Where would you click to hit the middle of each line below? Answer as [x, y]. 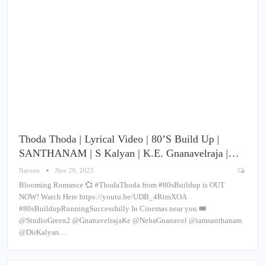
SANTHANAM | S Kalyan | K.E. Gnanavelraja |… [129, 153]
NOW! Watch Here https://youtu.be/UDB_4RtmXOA [103, 196]
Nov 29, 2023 [74, 170]
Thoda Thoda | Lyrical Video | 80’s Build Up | [119, 139]
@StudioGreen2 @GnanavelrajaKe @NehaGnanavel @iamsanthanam [130, 220]
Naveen [30, 170]
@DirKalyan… [43, 232]
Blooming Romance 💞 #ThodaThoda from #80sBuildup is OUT [122, 185]
